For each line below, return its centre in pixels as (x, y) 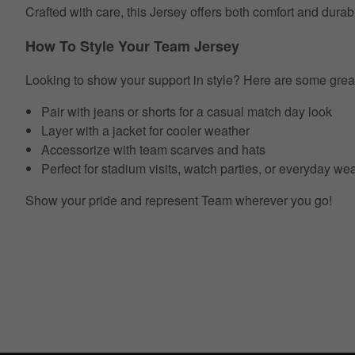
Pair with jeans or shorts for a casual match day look (187, 112)
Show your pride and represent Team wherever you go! (179, 200)
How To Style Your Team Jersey (132, 46)
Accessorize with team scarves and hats (153, 150)
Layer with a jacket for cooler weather (145, 131)
